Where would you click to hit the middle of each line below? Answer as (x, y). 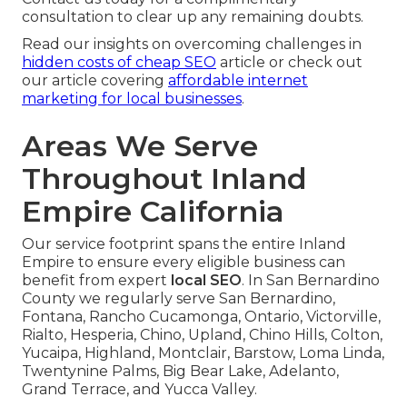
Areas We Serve (140, 146)
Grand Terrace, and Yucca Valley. (139, 390)
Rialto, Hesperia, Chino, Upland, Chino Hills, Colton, (202, 335)
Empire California (153, 212)
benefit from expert (96, 281)
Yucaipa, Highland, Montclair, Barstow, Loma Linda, (203, 353)
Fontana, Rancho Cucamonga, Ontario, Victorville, (201, 317)
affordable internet (238, 81)
